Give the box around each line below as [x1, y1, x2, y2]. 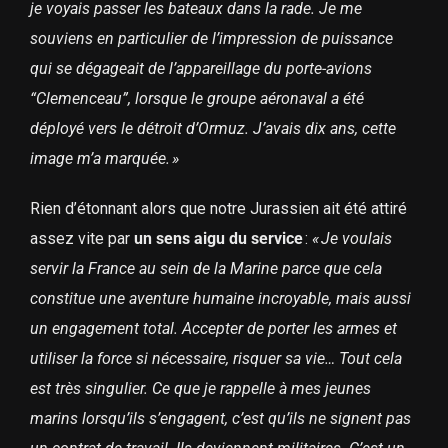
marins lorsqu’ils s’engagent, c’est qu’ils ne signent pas [29, 409, 411, 429]
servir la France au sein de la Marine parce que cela [29, 259, 382, 279]
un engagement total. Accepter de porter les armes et [29, 319, 397, 339]
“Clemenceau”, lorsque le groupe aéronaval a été [29, 89, 364, 109]
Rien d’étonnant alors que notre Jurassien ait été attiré [29, 199, 407, 219]
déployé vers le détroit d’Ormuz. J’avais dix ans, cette [29, 119, 396, 139]
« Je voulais [311, 229, 392, 249]
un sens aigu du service [133, 229, 303, 249]
